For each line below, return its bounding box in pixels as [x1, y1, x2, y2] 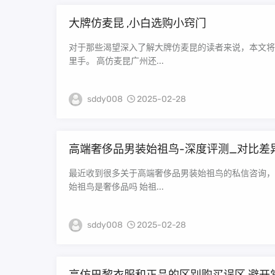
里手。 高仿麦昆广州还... [69, 56, 164, 66]
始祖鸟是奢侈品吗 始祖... [69, 182, 164, 192]
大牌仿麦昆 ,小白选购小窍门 [69, 17, 206, 30]
